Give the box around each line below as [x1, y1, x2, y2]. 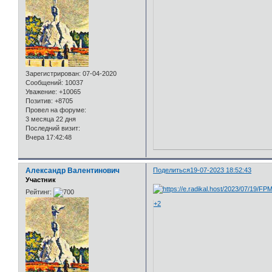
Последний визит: [25, 124, 80, 132]
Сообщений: [25, 79, 63, 87]
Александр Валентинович [25, 166, 120, 175]
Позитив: [25, 97, 53, 105]
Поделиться [153, 166, 191, 174]
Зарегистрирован [25, 70, 79, 78]
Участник [25, 176, 56, 184]
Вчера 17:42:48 [25, 134, 72, 141]
